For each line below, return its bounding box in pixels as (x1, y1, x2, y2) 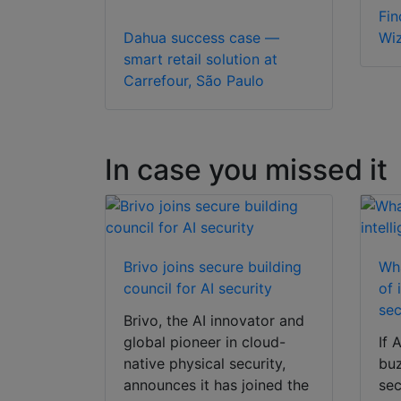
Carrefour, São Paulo (124, 72, 264, 90)
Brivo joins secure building (124, 258, 302, 277)
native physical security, (124, 354, 286, 373)
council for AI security (124, 279, 272, 298)
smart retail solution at (124, 50, 277, 69)
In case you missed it (105, 152, 388, 188)
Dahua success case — (124, 29, 279, 47)
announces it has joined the (124, 376, 309, 395)
